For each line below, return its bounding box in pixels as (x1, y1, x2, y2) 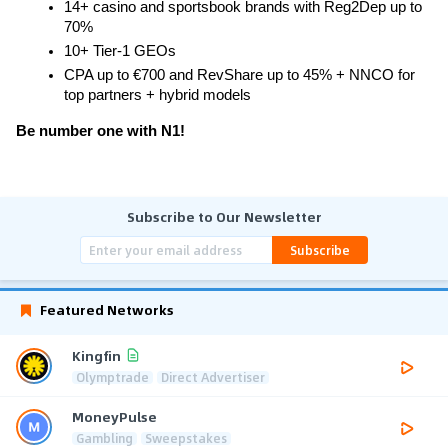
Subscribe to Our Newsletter (126, 206, 322, 228)
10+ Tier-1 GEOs (64, 43, 176, 60)
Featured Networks (40, 299, 174, 321)
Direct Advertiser (161, 368, 265, 387)
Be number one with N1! (16, 123, 185, 140)
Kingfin (72, 344, 121, 366)
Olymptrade (76, 368, 149, 387)
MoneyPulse (72, 406, 157, 428)
